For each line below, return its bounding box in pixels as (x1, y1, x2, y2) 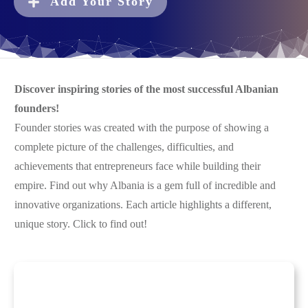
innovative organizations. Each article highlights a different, (14, 199, 272, 210)
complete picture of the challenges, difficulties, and (14, 141, 234, 153)
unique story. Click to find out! (14, 218, 147, 230)
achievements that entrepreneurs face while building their (14, 160, 261, 172)
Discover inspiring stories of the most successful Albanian (14, 83, 278, 95)
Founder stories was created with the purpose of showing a (14, 122, 269, 133)
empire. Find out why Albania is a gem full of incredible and (14, 179, 276, 191)
